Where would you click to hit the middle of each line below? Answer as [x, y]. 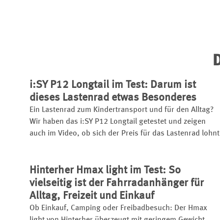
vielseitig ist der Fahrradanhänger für [117, 183]
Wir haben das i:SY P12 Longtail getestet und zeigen [118, 122]
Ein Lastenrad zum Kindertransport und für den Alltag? [122, 110]
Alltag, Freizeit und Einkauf [92, 196]
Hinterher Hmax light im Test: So [105, 170]
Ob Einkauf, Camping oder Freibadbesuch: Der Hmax [118, 208]
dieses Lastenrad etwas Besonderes [113, 97]
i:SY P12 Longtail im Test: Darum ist [113, 85]
